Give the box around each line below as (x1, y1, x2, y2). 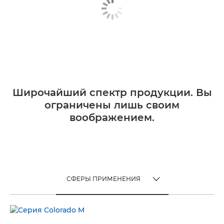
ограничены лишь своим (44, 98, 179, 111)
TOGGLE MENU (102, 183, 149, 191)
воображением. (69, 111, 154, 123)
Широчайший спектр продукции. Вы (12, 86, 212, 98)
